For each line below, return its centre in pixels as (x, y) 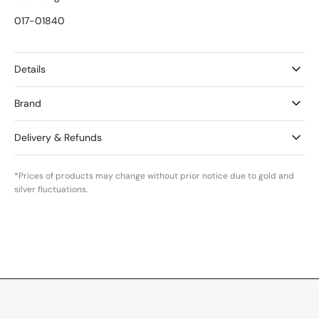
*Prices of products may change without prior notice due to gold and (154, 176)
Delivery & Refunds (58, 137)
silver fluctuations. (51, 189)
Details (30, 69)
